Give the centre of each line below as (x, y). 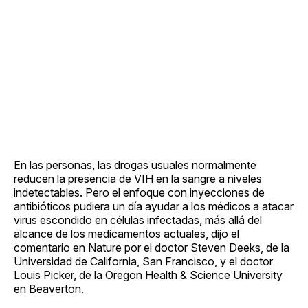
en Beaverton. (49, 288)
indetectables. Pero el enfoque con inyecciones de (139, 192)
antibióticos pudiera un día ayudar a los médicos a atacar (154, 206)
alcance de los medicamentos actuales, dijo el (126, 233)
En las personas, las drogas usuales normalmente (135, 165)
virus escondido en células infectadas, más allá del (138, 220)
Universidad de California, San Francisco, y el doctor (143, 261)
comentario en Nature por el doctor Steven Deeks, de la (152, 247)
